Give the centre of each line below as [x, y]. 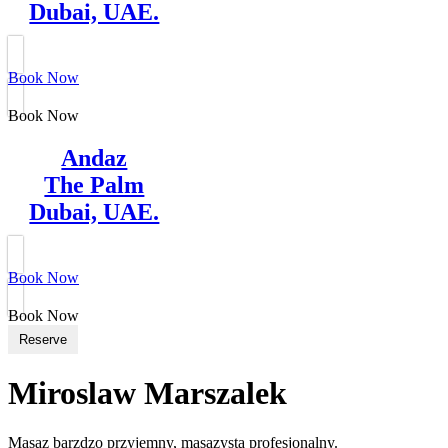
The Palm [94, 184]
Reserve [43, 339]
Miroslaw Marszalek [147, 393]
